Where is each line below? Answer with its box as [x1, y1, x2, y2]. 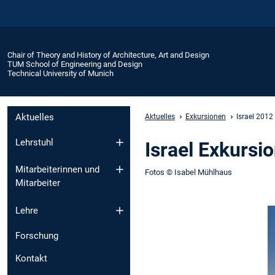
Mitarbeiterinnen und [15, 164, 99, 176]
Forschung [15, 230, 58, 241]
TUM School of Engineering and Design [7, 59, 142, 69]
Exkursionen [185, 112, 226, 121]
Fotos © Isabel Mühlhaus [145, 167, 232, 177]
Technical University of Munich [7, 68, 114, 78]
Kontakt [15, 252, 47, 264]
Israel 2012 [236, 112, 273, 121]
